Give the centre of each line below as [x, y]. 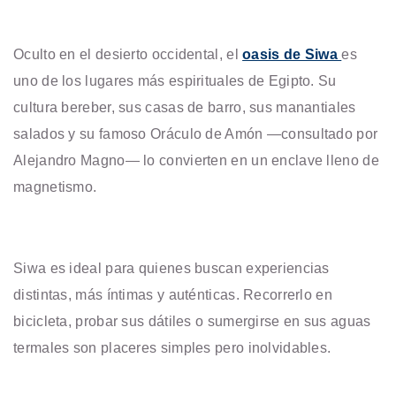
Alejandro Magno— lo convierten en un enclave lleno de [196, 160]
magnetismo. [55, 187]
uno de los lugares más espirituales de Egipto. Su [175, 80]
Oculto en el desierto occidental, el [128, 54]
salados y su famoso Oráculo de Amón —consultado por [196, 133]
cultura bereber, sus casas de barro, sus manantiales [185, 107]
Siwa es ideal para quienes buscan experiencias [171, 268]
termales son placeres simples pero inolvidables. [172, 347]
